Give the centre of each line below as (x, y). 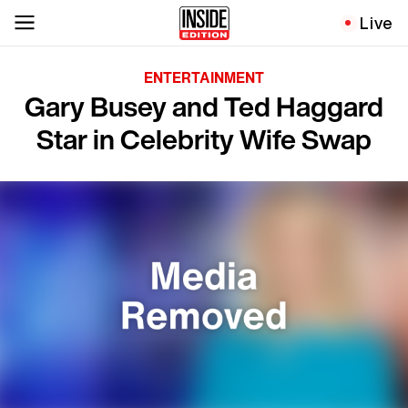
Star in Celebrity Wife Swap (204, 139)
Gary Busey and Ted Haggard (204, 107)
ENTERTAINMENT (204, 77)
